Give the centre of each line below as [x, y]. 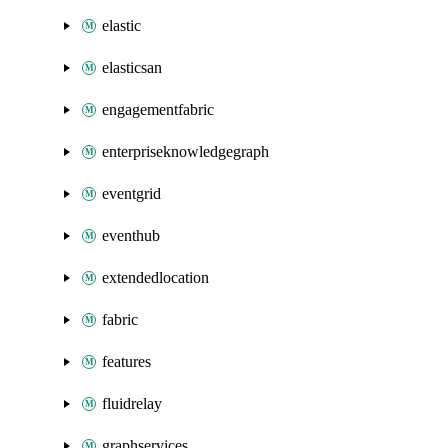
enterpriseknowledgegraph [185, 151]
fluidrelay [132, 403]
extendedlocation [155, 277]
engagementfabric [158, 109]
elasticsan [132, 67]
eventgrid [131, 193]
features [126, 361]
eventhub [131, 235]
